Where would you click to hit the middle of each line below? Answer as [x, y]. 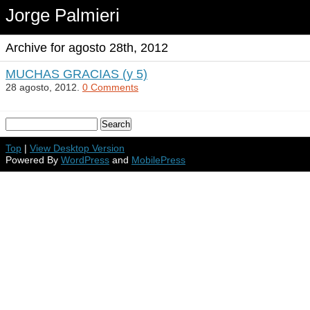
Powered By [33, 160]
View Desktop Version [77, 148]
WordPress [85, 160]
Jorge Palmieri [63, 15]
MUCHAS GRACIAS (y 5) [76, 74]
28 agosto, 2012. [44, 87]
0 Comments [110, 87]
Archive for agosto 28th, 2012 [87, 48]
